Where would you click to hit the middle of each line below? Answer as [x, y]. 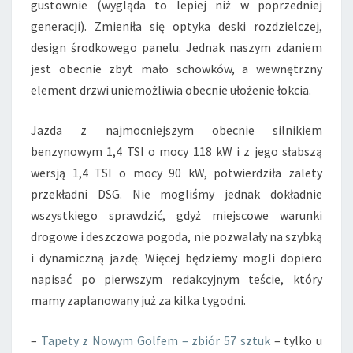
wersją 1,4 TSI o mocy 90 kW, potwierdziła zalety [176, 173]
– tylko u [296, 340]
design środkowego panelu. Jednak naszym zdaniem [176, 47]
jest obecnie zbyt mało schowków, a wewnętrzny [176, 69]
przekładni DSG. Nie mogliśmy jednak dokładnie [176, 194]
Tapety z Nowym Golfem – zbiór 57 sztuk [155, 340]
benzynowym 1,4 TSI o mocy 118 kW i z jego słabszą [176, 151]
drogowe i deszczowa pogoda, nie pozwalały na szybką [176, 236]
